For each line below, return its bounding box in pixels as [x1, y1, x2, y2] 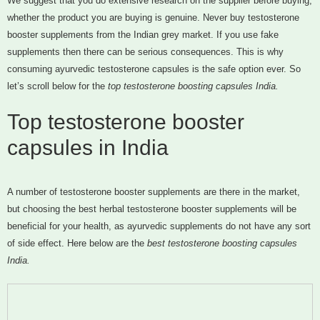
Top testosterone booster [7, 110, 244, 134]
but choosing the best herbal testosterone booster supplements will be [7, 204, 296, 215]
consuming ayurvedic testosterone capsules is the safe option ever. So [7, 64, 301, 75]
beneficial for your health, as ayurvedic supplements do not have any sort [7, 221, 311, 232]
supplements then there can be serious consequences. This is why [7, 46, 284, 58]
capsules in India [7, 136, 169, 160]
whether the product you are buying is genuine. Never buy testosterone [7, 12, 299, 24]
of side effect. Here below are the [7, 238, 144, 249]
